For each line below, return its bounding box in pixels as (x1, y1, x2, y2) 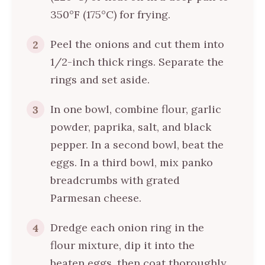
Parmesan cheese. (50, 191, 141, 205)
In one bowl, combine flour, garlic (50, 102, 221, 117)
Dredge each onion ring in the (50, 221, 204, 235)
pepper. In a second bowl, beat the (50, 138, 224, 152)
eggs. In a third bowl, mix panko (50, 156, 213, 170)
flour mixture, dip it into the (50, 238, 195, 253)
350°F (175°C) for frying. (50, 8, 170, 22)
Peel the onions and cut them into (50, 37, 224, 51)
